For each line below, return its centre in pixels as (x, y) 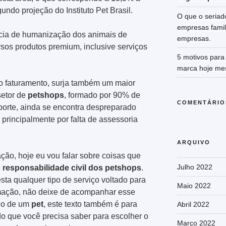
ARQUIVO (193, 142)
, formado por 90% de (102, 95)
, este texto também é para (90, 204)
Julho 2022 (194, 167)
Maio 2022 (194, 185)
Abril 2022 (193, 204)
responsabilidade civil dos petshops (72, 167)
